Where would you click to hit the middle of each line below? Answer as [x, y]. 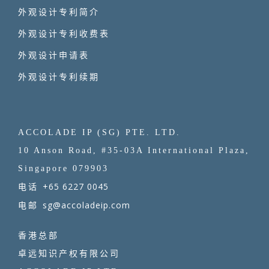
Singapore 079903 [63, 169]
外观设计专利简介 [59, 12]
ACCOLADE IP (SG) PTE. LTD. [99, 133]
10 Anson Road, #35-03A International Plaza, [134, 151]
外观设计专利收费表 [64, 34]
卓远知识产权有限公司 [69, 254]
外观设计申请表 [54, 55]
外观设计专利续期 [59, 77]
